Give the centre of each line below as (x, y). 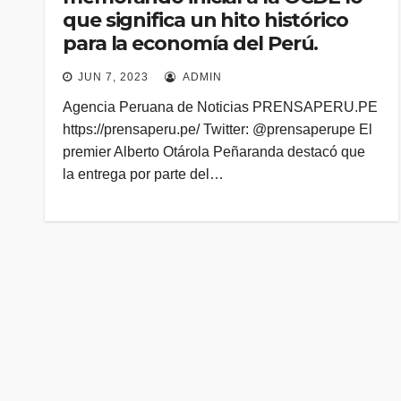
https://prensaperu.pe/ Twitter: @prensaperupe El (218, 129)
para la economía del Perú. (191, 43)
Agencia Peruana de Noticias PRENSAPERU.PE (220, 107)
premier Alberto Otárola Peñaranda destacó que (214, 152)
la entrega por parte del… (143, 174)
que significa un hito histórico (205, 20)
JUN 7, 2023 (113, 77)
